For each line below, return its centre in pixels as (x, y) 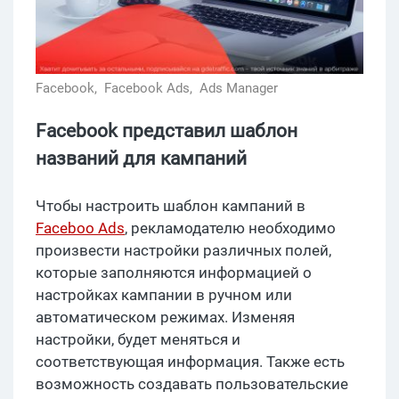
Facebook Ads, (150, 88)
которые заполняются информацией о (174, 272)
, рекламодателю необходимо (230, 228)
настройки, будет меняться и (138, 339)
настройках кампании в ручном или (164, 294)
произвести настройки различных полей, (183, 250)
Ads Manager (239, 88)
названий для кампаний (141, 158)
